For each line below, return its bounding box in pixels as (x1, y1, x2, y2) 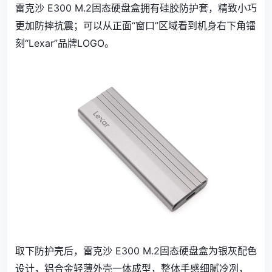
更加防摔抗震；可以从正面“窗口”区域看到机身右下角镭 (15, 19, 256, 32)
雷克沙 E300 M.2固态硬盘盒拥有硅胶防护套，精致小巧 (15, 1, 257, 14)
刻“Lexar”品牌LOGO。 (15, 36, 114, 49)
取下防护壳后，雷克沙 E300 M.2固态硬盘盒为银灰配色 (15, 245, 257, 257)
